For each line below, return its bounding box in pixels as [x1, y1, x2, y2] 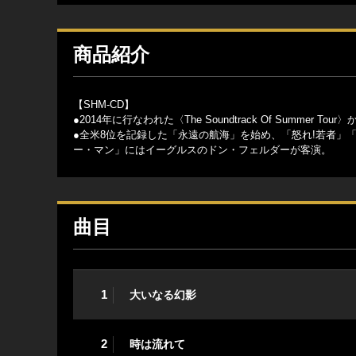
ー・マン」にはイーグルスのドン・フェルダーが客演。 [73, 144, 331, 157]
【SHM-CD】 [73, 99, 134, 111]
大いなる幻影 [130, 288, 196, 301]
